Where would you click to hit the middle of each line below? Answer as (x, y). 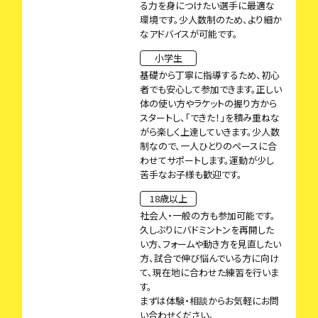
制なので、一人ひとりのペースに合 (208, 146)
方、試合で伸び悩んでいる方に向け (209, 258)
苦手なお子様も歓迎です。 (191, 175)
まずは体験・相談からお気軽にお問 (209, 301)
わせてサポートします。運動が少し (207, 160)
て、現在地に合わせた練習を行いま (209, 273)
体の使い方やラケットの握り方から (208, 104)
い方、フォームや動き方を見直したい (210, 244)
